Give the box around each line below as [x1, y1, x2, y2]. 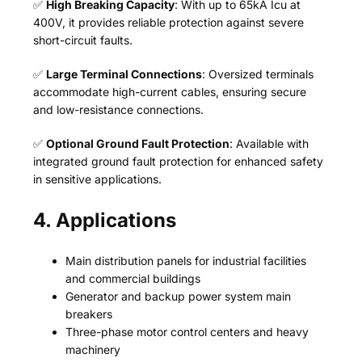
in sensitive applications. [33, 172, 162, 187]
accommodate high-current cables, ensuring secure [33, 85, 307, 99]
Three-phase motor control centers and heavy [65, 325, 309, 339]
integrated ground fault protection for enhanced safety [33, 154, 324, 169]
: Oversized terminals [202, 67, 314, 82]
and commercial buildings [65, 271, 201, 286]
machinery [65, 343, 121, 357]
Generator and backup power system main [65, 289, 292, 304]
